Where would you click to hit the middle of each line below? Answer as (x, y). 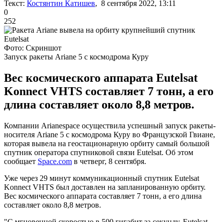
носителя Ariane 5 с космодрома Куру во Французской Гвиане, (110, 134)
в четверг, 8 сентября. (109, 161)
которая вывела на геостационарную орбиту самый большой (107, 143)
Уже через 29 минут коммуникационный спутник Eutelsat (102, 178)
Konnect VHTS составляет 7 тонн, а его (109, 91)
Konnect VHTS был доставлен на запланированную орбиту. (105, 187)
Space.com (55, 161)
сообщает (21, 161)
